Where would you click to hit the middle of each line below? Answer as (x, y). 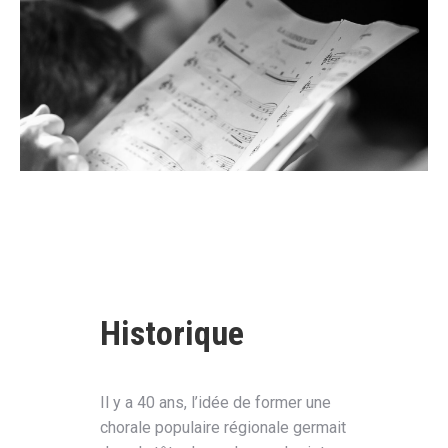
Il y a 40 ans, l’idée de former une (215, 402)
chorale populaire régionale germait (223, 427)
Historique (172, 332)
